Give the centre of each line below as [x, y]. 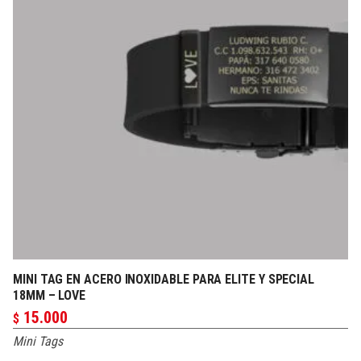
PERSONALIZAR [180, 282]
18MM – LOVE [50, 295]
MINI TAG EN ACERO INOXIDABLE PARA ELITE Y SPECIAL [164, 279]
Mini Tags [38, 341]
